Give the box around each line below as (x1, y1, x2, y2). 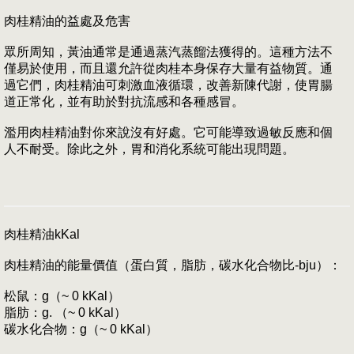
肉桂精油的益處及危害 (4, 14, 130, 28)
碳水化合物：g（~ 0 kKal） (4, 322, 158, 337)
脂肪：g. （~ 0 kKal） (4, 306, 126, 320)
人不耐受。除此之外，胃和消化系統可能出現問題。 (4, 142, 295, 156)
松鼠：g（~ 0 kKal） (4, 289, 120, 303)
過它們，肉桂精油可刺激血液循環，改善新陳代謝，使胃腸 (4, 78, 333, 92)
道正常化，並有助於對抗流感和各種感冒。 (4, 95, 244, 109)
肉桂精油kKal (4, 228, 80, 242)
